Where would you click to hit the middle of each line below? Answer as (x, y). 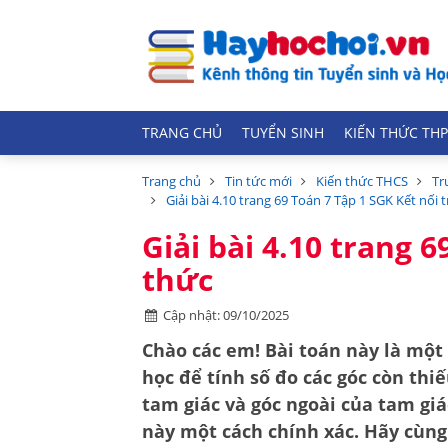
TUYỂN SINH (283, 133)
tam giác (181, 404)
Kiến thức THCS (362, 181)
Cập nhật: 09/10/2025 (226, 315)
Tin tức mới (258, 181)
